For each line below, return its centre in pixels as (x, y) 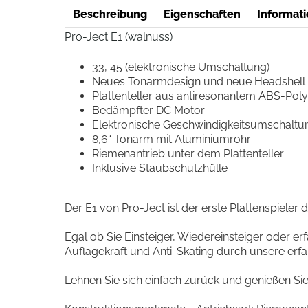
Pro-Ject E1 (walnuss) (118, 37)
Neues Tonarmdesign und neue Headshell (198, 81)
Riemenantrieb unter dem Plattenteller (188, 154)
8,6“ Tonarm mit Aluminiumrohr (171, 139)
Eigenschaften (202, 14)
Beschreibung (110, 14)
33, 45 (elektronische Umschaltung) (180, 67)
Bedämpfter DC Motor (148, 110)
